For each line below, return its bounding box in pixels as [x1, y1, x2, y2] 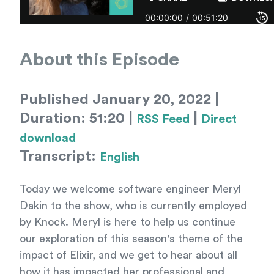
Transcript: [20, 149, 100, 164]
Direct [201, 113, 237, 125]
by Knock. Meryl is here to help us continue [20, 217, 235, 228]
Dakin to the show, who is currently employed [20, 200, 247, 211]
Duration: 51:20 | [20, 111, 136, 126]
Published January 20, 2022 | [20, 92, 219, 107]
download [20, 132, 76, 144]
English [100, 151, 139, 163]
